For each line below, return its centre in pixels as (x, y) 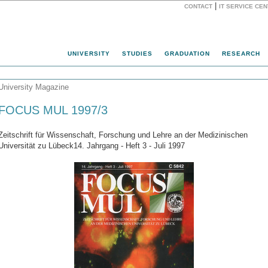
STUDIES (137, 54)
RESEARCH (241, 54)
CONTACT (198, 6)
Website (119, 14)
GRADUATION (187, 54)
